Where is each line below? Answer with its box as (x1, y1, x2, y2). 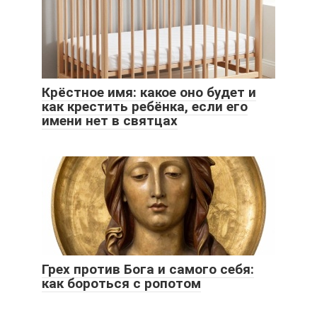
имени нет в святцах (42, 112, 178, 129)
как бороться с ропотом (42, 275, 201, 292)
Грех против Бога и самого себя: (42, 260, 254, 277)
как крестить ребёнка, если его (42, 98, 248, 115)
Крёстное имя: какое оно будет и (42, 83, 256, 100)
